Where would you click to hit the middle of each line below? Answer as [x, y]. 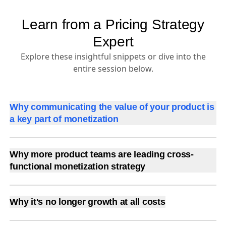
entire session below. [113, 69]
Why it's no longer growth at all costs [88, 202]
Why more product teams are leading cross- [102, 154]
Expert [113, 42]
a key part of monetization [64, 119]
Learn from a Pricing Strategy [113, 24]
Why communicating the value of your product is [112, 107]
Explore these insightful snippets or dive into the [113, 56]
